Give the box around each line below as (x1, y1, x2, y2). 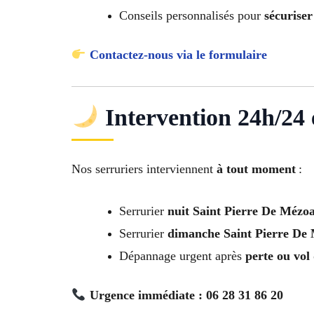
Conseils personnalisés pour (119, 8, 264, 22)
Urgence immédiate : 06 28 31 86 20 (89, 288, 283, 303)
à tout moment (217, 161, 296, 176)
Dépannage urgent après (119, 249, 245, 264)
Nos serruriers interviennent (71, 161, 217, 176)
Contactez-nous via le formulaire (89, 47, 267, 62)
